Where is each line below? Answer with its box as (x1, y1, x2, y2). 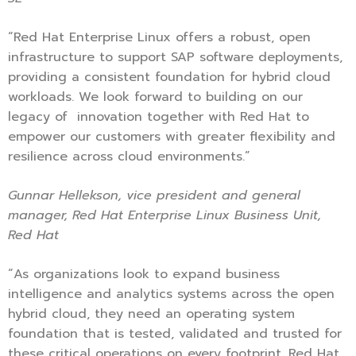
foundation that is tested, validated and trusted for (8, 324, 342, 344)
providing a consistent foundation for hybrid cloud (8, 68, 331, 87)
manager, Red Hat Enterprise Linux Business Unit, (8, 206, 321, 226)
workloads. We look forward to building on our (8, 87, 303, 107)
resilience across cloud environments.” (8, 147, 255, 167)
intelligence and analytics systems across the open (8, 284, 335, 304)
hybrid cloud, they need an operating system (8, 304, 295, 324)
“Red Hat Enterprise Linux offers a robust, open (8, 28, 311, 48)
